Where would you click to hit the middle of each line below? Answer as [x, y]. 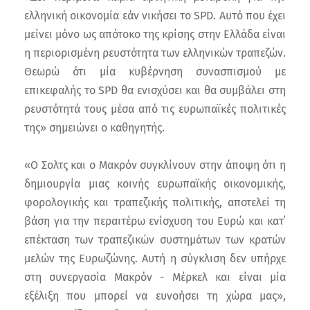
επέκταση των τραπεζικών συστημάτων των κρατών [155, 239]
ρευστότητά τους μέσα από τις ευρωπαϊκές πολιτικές [155, 109]
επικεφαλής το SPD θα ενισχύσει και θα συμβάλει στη [155, 90]
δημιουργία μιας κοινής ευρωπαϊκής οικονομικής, [155, 183]
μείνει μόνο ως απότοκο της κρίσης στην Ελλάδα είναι [155, 34]
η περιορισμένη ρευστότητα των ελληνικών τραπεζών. [155, 53]
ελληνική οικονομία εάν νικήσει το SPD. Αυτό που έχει [155, 15]
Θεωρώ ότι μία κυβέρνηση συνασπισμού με [155, 71]
